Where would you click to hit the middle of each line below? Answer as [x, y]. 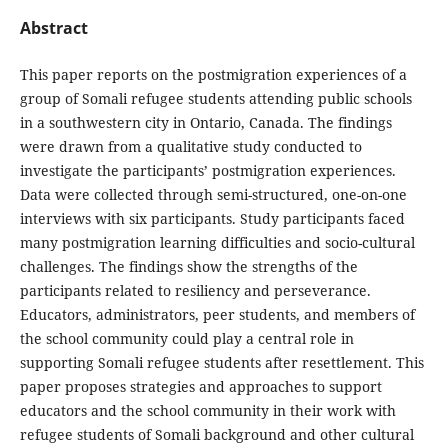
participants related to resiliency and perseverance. [195, 290]
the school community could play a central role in [186, 338]
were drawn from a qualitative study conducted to [190, 146]
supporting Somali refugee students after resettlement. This [221, 362]
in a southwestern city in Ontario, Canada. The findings [205, 122]
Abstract [53, 27]
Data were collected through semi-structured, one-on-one [213, 194]
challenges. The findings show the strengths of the [188, 266]
